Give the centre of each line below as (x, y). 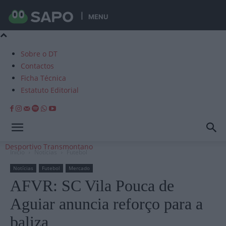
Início (17, 152)
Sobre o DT (39, 54)
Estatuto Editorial (50, 90)
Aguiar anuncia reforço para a (106, 204)
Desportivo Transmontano (49, 147)
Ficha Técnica (43, 78)
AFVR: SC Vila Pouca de (92, 186)
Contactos (37, 66)
